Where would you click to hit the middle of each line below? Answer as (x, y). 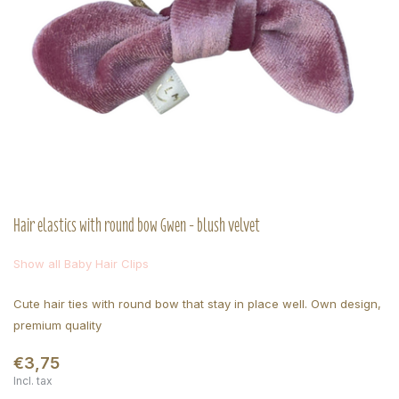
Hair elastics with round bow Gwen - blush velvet (137, 225)
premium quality (57, 325)
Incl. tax (33, 381)
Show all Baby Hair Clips (81, 264)
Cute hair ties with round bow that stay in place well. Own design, (197, 304)
